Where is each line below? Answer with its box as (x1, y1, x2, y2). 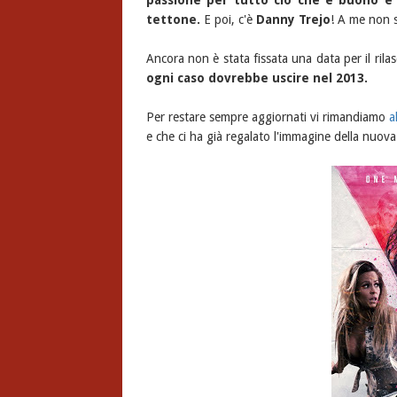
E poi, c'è (199, 12, 256, 27)
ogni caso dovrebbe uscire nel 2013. (145, 71, 368, 86)
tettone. (145, 12, 200, 27)
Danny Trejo (255, 12, 331, 27)
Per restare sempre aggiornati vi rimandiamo (145, 110, 389, 125)
